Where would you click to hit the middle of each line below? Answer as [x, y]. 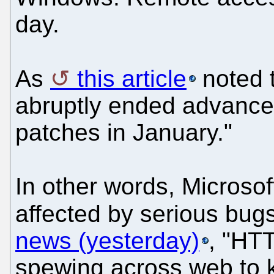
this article [132, 78]
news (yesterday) [107, 240]
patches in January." [124, 132]
